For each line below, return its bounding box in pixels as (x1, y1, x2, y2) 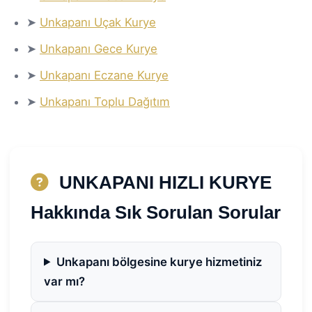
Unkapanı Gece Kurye (40, 41, 157, 56)
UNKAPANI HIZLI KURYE (54, 172, 272, 192)
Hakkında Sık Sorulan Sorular (31, 202, 281, 222)
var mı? (44, 274, 85, 288)
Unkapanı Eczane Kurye (40, 68, 169, 82)
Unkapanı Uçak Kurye (40, 15, 156, 29)
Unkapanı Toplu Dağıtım (40, 94, 170, 109)
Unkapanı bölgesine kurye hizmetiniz (56, 254, 262, 269)
